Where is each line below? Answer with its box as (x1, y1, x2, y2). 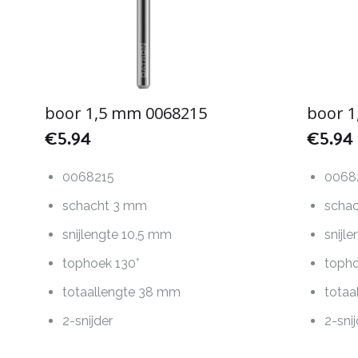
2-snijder (62, 313, 113, 329)
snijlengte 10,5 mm (62, 227, 173, 243)
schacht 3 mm (62, 198, 148, 214)
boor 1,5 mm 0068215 (45, 101, 207, 124)
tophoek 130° (62, 256, 140, 272)
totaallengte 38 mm (62, 284, 181, 300)
